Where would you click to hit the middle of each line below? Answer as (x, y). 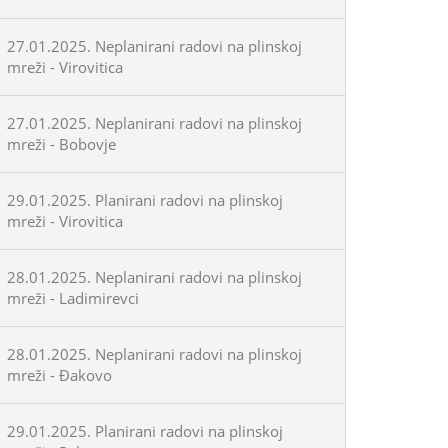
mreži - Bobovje (61, 144)
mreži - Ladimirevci (73, 298)
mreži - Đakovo (59, 375)
